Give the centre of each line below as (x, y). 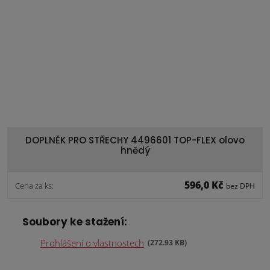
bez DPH (240, 186)
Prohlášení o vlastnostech (92, 243)
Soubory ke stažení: (75, 222)
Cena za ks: (34, 186)
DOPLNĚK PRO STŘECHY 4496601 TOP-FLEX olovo (135, 140)
